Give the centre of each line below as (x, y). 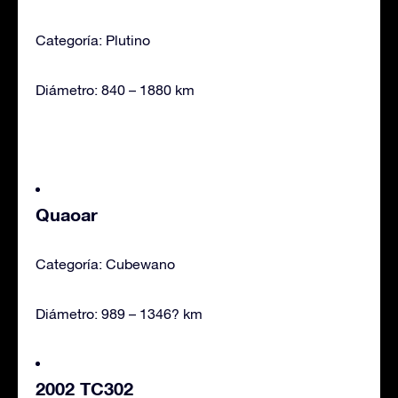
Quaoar (67, 214)
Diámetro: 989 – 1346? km (119, 313)
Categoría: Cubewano (105, 263)
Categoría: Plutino (93, 40)
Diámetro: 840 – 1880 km (115, 89)
